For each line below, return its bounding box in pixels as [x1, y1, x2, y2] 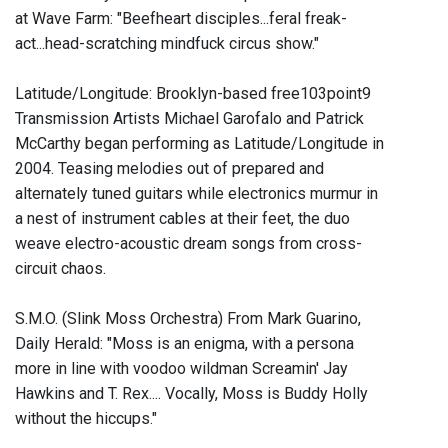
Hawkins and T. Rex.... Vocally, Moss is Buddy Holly [15, 384, 368, 404]
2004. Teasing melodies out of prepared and [15, 159, 324, 179]
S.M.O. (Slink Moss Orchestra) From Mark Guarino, [15, 309, 361, 329]
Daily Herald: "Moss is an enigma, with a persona [15, 334, 354, 354]
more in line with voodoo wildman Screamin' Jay [15, 359, 348, 379]
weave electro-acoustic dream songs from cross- [15, 234, 362, 254]
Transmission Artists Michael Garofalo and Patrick [15, 109, 364, 129]
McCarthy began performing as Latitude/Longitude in [15, 134, 384, 154]
